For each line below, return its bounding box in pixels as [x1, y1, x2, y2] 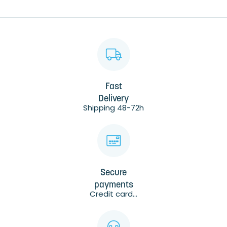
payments [94, 180, 133, 191]
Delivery [98, 94, 129, 104]
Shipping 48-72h [83, 102, 144, 113]
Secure [100, 168, 127, 178]
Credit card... [90, 188, 137, 200]
